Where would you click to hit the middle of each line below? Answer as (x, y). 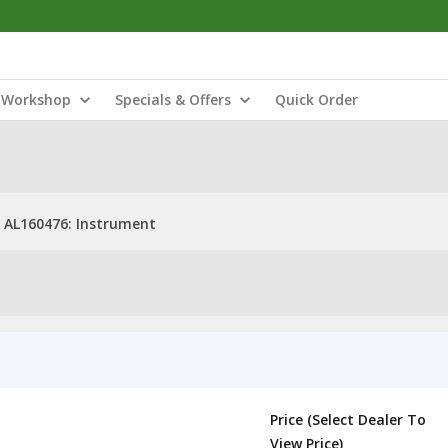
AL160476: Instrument (80, 223)
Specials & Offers (173, 99)
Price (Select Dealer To (348, 419)
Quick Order (316, 99)
